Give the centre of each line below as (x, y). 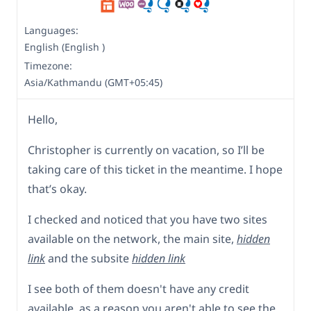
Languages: (51, 30)
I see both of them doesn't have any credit (138, 288)
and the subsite (89, 258)
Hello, (43, 119)
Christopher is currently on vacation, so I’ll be (146, 150)
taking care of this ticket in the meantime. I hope (155, 169)
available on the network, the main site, (132, 238)
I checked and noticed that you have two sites (148, 219)
